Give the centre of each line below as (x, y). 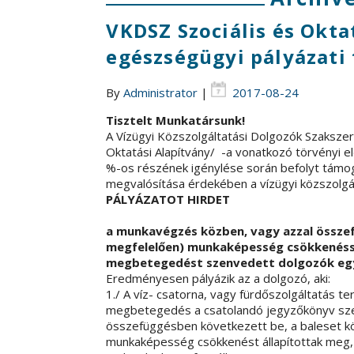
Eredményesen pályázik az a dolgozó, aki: (218, 278)
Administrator (161, 92)
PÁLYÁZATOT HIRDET (168, 199)
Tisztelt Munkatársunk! (176, 120)
